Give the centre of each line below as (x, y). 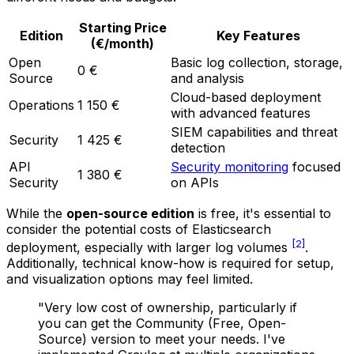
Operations (41, 105)
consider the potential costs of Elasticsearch (139, 230)
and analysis (207, 79)
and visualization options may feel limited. (130, 279)
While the (36, 214)
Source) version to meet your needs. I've (162, 339)
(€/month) (122, 44)
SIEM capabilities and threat (254, 132)
